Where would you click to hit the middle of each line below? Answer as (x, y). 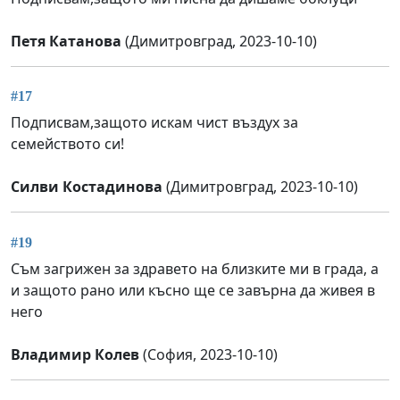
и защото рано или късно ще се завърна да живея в (193, 290)
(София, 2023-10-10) (208, 354)
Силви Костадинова (87, 187)
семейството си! (67, 144)
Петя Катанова (66, 41)
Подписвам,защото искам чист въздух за (154, 123)
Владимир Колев (75, 354)
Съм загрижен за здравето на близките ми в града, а (195, 268)
